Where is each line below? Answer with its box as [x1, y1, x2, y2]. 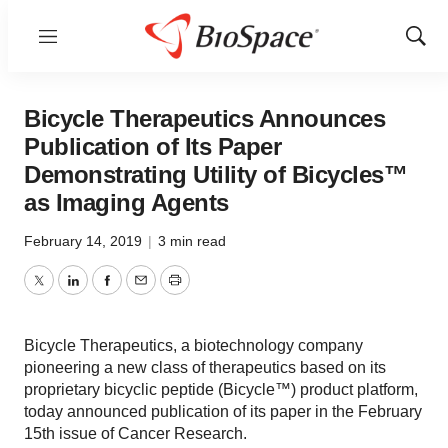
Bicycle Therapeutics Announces [24, 105, 385, 132]
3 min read [158, 233, 226, 249]
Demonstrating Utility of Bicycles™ [24, 161, 407, 188]
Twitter [37, 283, 85, 301]
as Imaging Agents [24, 189, 229, 216]
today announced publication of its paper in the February [24, 403, 422, 420]
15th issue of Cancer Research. [24, 425, 247, 442]
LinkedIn [71, 283, 133, 301]
